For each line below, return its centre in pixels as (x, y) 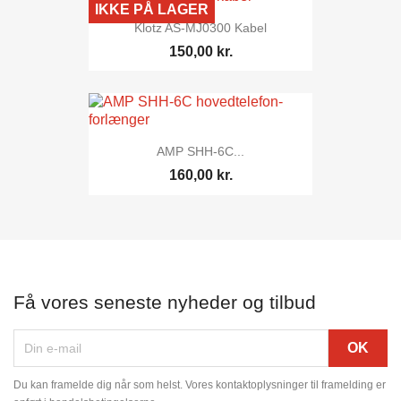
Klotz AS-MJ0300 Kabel (200, 27)
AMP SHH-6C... (200, 152)
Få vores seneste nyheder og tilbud (165, 302)
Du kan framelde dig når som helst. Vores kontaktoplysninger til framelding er (200, 384)
